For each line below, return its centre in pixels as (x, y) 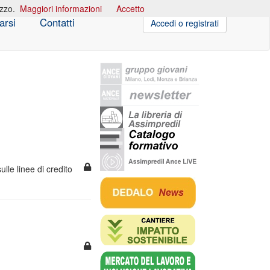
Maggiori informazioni (61, 8)
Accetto (130, 8)
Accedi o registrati (185, 23)
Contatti (57, 22)
